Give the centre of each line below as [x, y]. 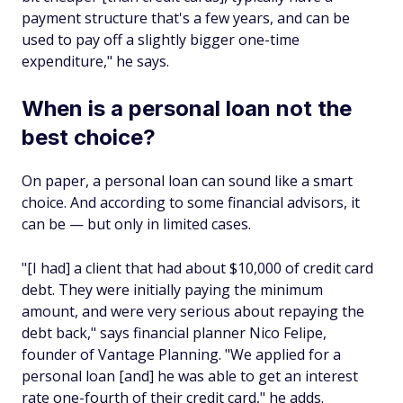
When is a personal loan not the [187, 108]
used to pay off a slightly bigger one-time [161, 40]
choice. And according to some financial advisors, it [191, 202]
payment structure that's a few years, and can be [186, 18]
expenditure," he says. [95, 61]
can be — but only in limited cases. [136, 224]
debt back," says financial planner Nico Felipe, [174, 333]
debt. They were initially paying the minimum [172, 290]
